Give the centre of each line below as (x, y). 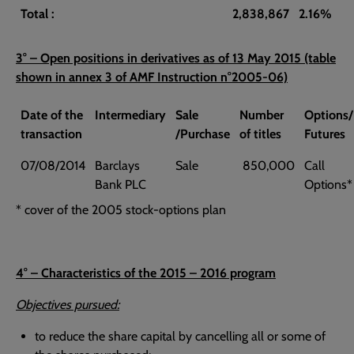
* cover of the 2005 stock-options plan (121, 210)
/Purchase (203, 134)
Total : (38, 14)
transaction (51, 134)
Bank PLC (121, 185)
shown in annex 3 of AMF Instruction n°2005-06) (152, 77)
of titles (260, 134)
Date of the (52, 115)
